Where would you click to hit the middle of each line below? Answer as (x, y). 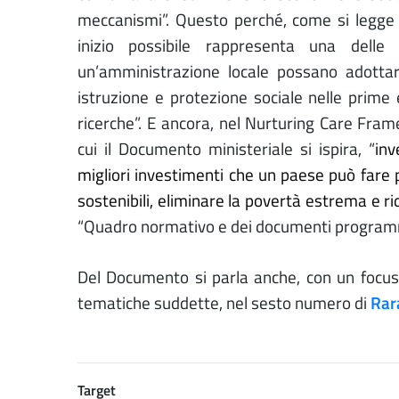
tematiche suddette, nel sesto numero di (224, 303)
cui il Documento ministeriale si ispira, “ (227, 149)
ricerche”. (112, 123)
